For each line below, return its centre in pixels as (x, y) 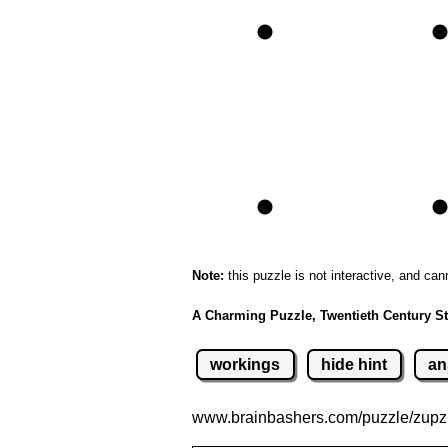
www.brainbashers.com (275, 417)
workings (245, 364)
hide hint (354, 364)
